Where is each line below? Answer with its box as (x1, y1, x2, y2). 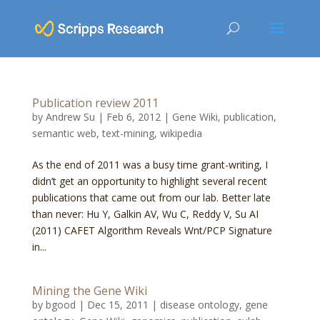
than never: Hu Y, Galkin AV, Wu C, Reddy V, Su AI (31, 207, 259, 221)
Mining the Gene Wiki (31, 283, 147, 299)
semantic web (31, 126, 96, 140)
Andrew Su (45, 110, 95, 124)
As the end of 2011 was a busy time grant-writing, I (31, 158, 268, 171)
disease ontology (159, 298, 239, 311)
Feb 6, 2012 (106, 110, 161, 124)
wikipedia (159, 126, 202, 140)
